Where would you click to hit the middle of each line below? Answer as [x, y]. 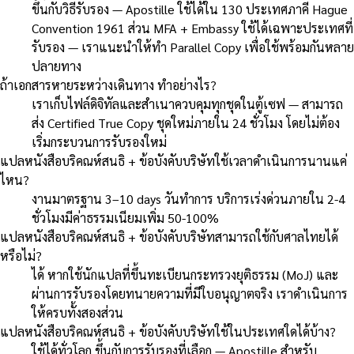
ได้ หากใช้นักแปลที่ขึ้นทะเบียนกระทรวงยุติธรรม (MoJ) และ [185, 274]
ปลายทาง [56, 66]
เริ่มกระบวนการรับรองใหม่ [99, 141]
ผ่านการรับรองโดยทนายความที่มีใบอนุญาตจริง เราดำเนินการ [190, 293]
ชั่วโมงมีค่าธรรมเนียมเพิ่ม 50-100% [125, 217]
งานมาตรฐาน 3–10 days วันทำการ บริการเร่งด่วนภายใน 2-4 [188, 198]
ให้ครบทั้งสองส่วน [77, 312]
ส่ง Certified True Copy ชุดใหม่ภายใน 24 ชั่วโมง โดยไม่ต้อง [186, 122]
